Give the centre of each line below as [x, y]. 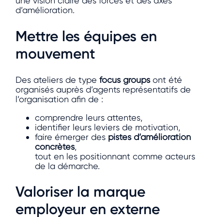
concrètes [55, 146]
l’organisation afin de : [59, 99]
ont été [166, 79]
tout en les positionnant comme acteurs [115, 156]
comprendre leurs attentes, [89, 117]
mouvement [55, 54]
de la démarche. [67, 166]
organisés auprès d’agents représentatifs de [103, 89]
